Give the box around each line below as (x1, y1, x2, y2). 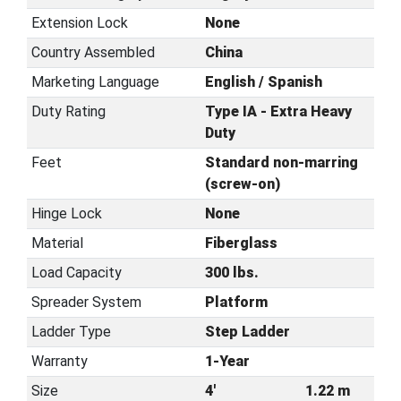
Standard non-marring (204, 154, 358, 171)
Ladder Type (30, 323, 111, 340)
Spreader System (30, 294, 141, 311)
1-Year (204, 353, 250, 370)
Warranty (30, 353, 88, 370)
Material (30, 235, 83, 252)
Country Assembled (30, 44, 155, 61)
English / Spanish (204, 73, 322, 90)
